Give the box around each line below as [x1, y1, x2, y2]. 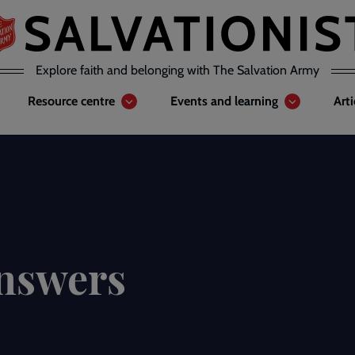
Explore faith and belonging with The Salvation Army [36, 63, 319, 78]
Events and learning [170, 94, 278, 109]
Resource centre [28, 94, 115, 109]
